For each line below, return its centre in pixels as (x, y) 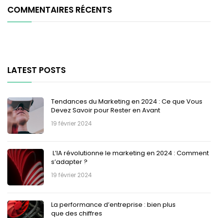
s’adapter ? (69, 162)
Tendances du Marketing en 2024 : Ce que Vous (127, 101)
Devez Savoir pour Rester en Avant (106, 110)
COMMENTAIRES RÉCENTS (60, 9)
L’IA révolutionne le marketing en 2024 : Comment (130, 153)
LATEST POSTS (36, 70)
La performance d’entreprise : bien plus (113, 204)
